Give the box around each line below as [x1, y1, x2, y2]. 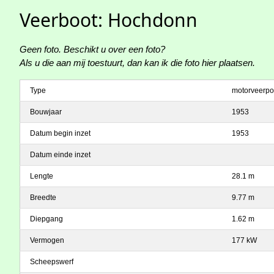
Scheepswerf [30, 257, 73, 266]
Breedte [30, 193, 56, 202]
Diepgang [30, 214, 63, 223]
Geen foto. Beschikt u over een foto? [20, 44, 165, 55]
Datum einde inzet [30, 150, 91, 159]
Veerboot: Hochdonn [20, 7, 198, 33]
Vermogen [30, 235, 64, 245]
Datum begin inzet [30, 128, 91, 138]
